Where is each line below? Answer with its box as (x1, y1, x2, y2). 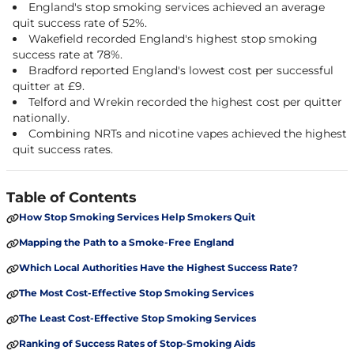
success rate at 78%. (13, 47, 122, 62)
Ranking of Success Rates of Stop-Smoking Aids (19, 337, 255, 349)
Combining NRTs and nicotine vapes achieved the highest (28, 126, 347, 141)
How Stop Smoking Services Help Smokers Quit (19, 211, 255, 223)
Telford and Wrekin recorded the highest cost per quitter (28, 95, 342, 109)
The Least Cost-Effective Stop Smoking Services (19, 312, 256, 324)
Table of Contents (6, 189, 137, 206)
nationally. (13, 111, 70, 125)
